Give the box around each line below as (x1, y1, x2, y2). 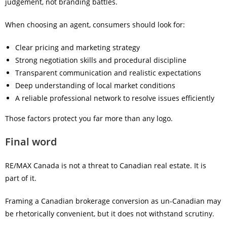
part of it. (5, 173, 36, 183)
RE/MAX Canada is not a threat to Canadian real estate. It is (5, 161, 206, 170)
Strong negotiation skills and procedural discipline (15, 55, 186, 65)
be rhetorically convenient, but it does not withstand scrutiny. (5, 209, 214, 218)
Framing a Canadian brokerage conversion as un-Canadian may (5, 196, 221, 206)
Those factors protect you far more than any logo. (5, 113, 173, 123)
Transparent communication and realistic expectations (15, 68, 201, 78)
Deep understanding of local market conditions (15, 81, 175, 90)
